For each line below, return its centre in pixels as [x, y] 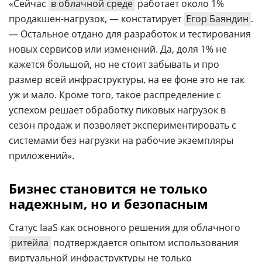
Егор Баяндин [217, 19]
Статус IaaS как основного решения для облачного [125, 227]
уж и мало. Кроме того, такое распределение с [115, 95]
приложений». [42, 156]
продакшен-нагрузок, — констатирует [96, 19]
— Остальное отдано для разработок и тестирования [130, 34]
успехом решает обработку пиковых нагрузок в [117, 110]
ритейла [30, 243]
